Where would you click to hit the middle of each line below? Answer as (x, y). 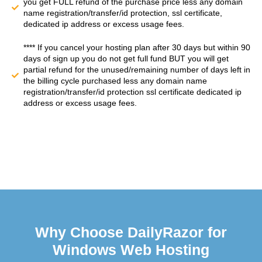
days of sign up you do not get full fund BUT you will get (126, 59)
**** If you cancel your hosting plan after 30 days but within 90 (137, 48)
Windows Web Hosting (131, 250)
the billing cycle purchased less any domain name (115, 81)
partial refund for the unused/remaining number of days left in (137, 70)
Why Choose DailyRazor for (131, 232)
